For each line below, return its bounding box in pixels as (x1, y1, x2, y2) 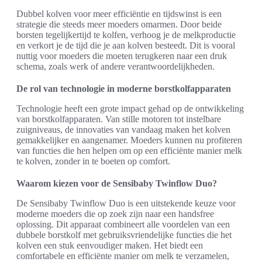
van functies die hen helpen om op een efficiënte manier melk (16, 145, 242, 156)
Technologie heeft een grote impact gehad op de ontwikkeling (16, 103, 244, 113)
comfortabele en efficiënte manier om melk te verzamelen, (16, 250, 229, 261)
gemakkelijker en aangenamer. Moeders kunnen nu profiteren (16, 135, 242, 145)
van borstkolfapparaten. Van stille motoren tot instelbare (16, 113, 221, 124)
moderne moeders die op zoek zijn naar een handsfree (16, 208, 214, 219)
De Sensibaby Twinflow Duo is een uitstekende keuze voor (16, 198, 236, 208)
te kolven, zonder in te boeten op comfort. (16, 156, 170, 166)
